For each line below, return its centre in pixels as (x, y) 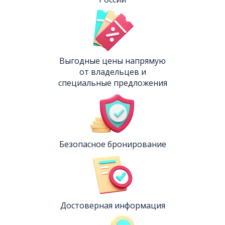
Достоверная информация (113, 205)
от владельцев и (113, 72)
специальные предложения (113, 83)
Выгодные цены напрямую (113, 61)
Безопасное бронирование (113, 144)
